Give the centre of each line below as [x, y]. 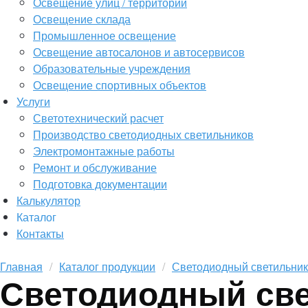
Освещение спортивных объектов [120, 85]
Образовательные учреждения [112, 68]
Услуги [33, 101]
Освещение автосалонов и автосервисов [139, 52]
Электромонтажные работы [104, 151]
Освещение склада [82, 19]
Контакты [40, 233]
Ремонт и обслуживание [95, 167]
